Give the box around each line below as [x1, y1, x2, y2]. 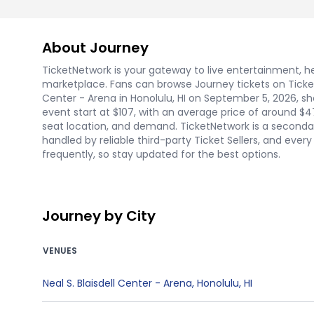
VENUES [43, 245, 77, 257]
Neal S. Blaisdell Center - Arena [43, 276, 192, 290]
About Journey [42, 38, 149, 57]
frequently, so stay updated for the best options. [42, 147, 280, 161]
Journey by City [42, 206, 156, 226]
